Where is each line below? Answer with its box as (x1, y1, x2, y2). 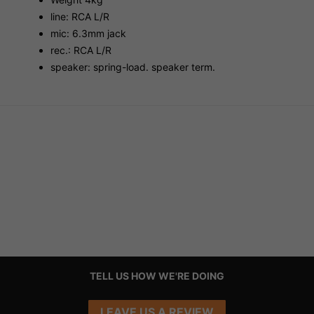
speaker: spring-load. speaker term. (50, 60, 215, 73)
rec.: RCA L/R (50, 43, 111, 56)
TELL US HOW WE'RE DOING (90, 269, 224, 282)
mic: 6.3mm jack (50, 27, 126, 39)
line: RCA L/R (50, 10, 109, 22)
